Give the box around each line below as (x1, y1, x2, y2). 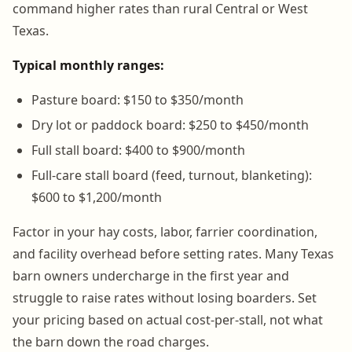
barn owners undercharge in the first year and (13, 266, 289, 284)
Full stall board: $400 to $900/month (31, 141, 245, 159)
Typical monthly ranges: (13, 56, 164, 74)
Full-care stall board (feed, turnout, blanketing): (31, 166, 312, 184)
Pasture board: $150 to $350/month (31, 90, 244, 108)
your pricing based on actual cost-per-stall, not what (13, 310, 323, 328)
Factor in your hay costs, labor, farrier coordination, (13, 222, 317, 240)
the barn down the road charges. (13, 332, 209, 350)
